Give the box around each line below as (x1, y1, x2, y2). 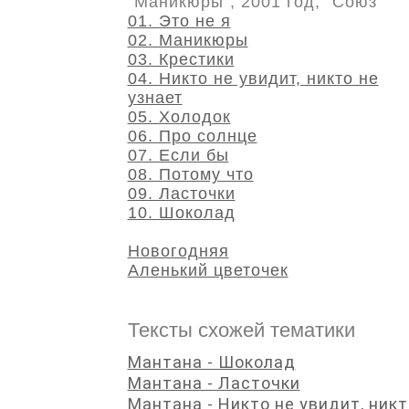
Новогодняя (127, 242, 229, 260)
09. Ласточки (127, 184, 236, 203)
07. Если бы (127, 146, 229, 164)
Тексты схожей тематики (127, 319, 355, 341)
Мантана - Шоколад (127, 352, 296, 372)
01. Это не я (127, 12, 231, 30)
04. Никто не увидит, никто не (127, 69, 379, 88)
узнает (127, 89, 183, 107)
